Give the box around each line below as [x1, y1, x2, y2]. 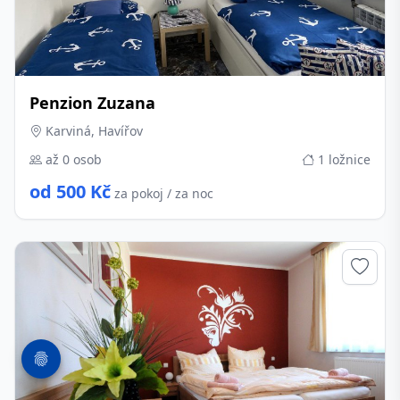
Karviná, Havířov [42, 122, 143, 139]
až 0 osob [42, 151, 102, 168]
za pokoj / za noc [114, 185, 213, 202]
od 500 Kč [29, 179, 111, 204]
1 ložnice [314, 151, 371, 168]
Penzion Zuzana [29, 92, 155, 113]
